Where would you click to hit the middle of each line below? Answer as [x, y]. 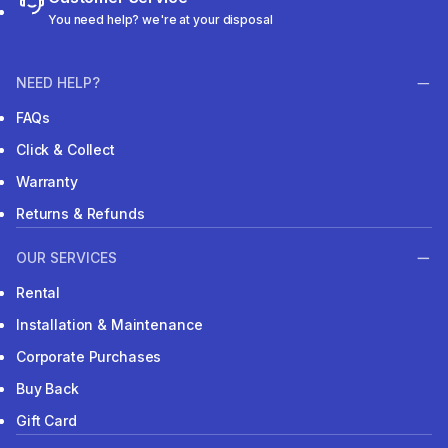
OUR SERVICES [66, 258]
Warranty [47, 181]
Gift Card [46, 421]
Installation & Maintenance [109, 325]
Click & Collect [65, 149]
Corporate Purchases [89, 357]
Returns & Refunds [80, 213]
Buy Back [47, 389]
